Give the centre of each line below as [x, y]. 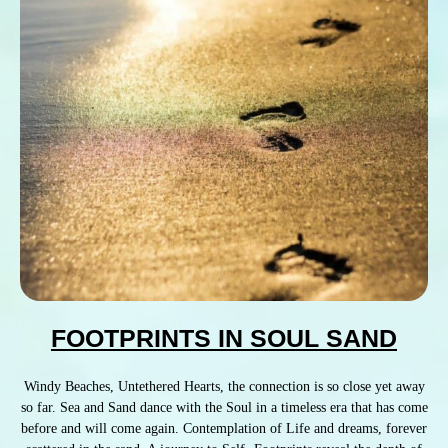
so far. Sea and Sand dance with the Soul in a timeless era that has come [224, 407]
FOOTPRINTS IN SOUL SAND [224, 337]
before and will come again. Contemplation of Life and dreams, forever [224, 428]
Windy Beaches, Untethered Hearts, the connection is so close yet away [224, 386]
